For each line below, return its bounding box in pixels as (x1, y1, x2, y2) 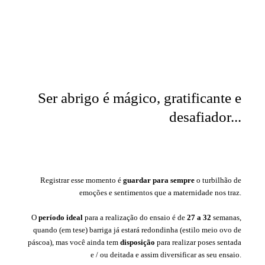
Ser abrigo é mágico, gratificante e (38, 89, 241, 106)
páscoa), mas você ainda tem (28, 237, 120, 247)
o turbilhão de (195, 175, 241, 185)
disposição (120, 237, 157, 247)
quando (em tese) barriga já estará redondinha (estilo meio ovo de (33, 225, 241, 234)
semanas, (211, 212, 241, 222)
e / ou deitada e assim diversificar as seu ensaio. (91, 250, 241, 259)
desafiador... (169, 108, 241, 125)
